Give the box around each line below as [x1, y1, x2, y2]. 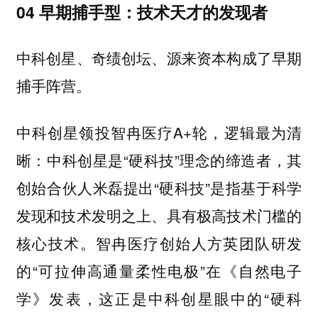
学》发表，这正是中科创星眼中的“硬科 [16, 287, 302, 309]
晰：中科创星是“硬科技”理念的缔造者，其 [16, 149, 302, 171]
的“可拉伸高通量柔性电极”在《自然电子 [16, 260, 302, 282]
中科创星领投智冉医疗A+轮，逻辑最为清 [16, 121, 302, 143]
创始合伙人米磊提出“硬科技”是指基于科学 [16, 177, 302, 199]
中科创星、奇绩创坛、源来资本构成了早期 [16, 46, 302, 68]
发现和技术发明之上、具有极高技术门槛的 [16, 204, 302, 226]
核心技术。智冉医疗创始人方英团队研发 [16, 232, 302, 254]
